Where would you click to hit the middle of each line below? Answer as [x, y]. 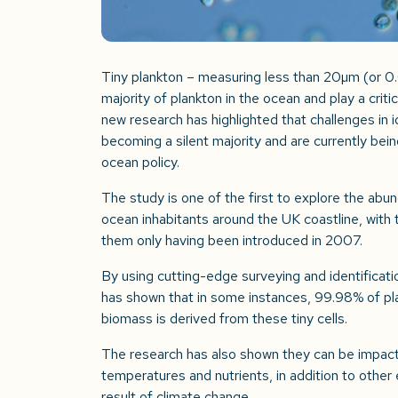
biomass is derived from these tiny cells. [224, 318]
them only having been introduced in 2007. [232, 240]
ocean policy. [140, 162]
